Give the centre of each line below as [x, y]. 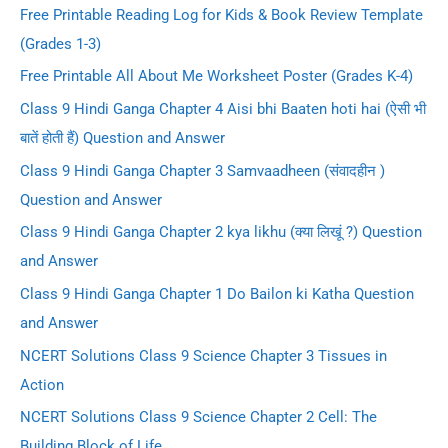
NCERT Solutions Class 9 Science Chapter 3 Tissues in [203, 355]
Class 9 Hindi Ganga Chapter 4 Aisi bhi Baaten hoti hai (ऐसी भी [223, 109]
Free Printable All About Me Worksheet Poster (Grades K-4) [216, 76]
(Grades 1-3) [60, 43]
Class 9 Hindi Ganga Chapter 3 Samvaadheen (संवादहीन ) [202, 170]
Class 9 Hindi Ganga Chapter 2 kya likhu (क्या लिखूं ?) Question [221, 232]
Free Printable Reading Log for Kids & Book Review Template [221, 14]
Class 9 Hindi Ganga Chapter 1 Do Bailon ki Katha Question [217, 294]
